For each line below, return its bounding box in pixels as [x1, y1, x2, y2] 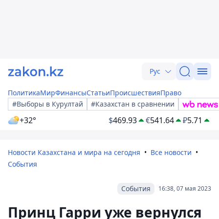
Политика [8, 88, 40, 97]
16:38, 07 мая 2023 [158, 184, 211, 193]
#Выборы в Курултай [12, 99, 83, 109]
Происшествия [110, 88, 160, 97]
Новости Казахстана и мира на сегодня [8, 148, 140, 157]
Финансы [55, 88, 87, 97]
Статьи [87, 88, 110, 97]
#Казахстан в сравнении [91, 99, 175, 109]
